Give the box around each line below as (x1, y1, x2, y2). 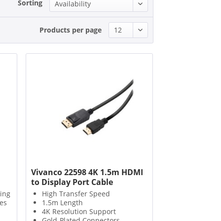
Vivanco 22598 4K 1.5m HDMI (31, 167, 143, 178)
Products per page (39, 25, 102, 35)
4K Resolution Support (41, 207, 116, 217)
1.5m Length (41, 198, 83, 208)
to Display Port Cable (31, 177, 113, 188)
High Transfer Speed (41, 189, 110, 199)
